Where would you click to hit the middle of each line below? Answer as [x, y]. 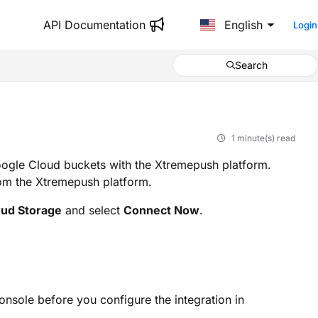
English [242, 25]
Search [251, 65]
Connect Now [161, 210]
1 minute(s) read [263, 138]
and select [93, 210]
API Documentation [94, 25]
